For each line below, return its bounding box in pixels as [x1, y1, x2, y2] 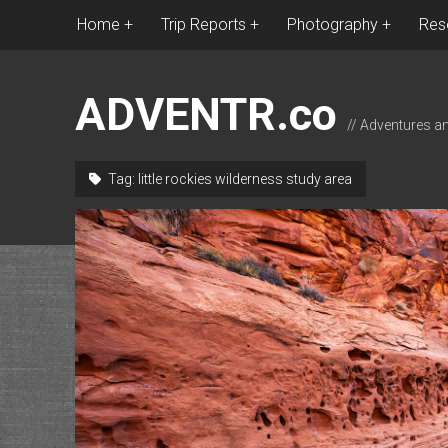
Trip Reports [160, 15, 246, 34]
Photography [286, 15, 378, 34]
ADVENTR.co [74, 88, 337, 141]
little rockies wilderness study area [137, 171, 352, 187]
